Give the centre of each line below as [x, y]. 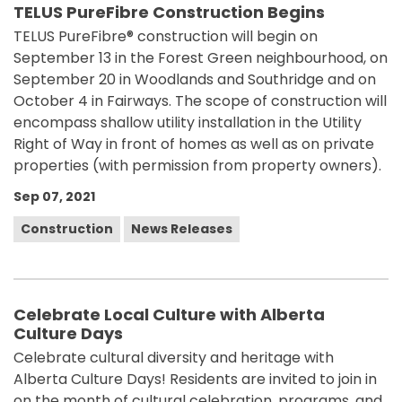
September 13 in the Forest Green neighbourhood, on [201, 58]
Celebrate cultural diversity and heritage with [174, 358]
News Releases [182, 229]
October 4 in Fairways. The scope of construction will [200, 101]
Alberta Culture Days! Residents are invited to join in [195, 379]
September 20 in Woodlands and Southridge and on [195, 79]
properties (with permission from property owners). [197, 166]
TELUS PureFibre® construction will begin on [166, 36]
